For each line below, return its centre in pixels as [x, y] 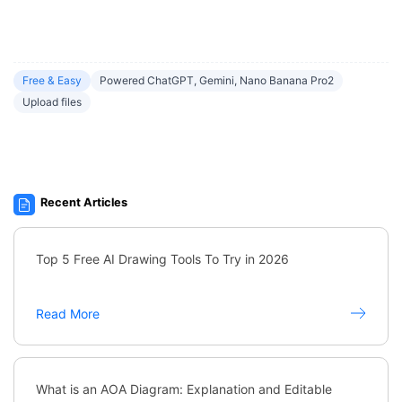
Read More [68, 313]
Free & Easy [52, 81]
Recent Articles [84, 202]
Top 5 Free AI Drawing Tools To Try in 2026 [162, 258]
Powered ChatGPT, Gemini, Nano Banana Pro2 [217, 81]
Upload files [52, 102]
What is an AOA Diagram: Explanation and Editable [184, 389]
